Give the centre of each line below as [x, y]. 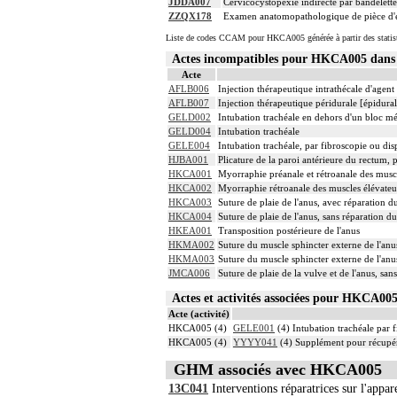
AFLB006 [189, 89]
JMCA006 [189, 273]
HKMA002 [191, 245]
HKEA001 [190, 231]
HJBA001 [188, 160]
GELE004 [189, 146]
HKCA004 [190, 217]
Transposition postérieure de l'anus [289, 231]
